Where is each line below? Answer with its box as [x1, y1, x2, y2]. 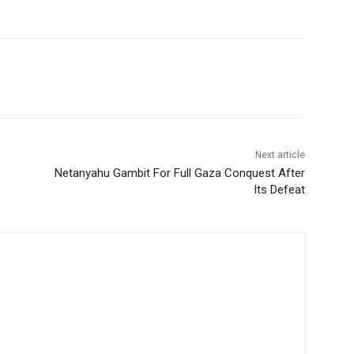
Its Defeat [253, 183, 305, 198]
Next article [254, 149, 305, 161]
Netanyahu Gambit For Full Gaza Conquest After [54, 166, 305, 181]
